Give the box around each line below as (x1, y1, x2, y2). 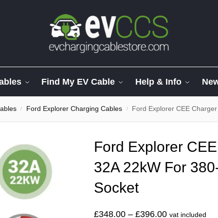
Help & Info (135, 77, 182, 87)
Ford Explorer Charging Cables (26, 105, 123, 112)
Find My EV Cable (41, 77, 115, 87)
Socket (94, 180, 139, 196)
